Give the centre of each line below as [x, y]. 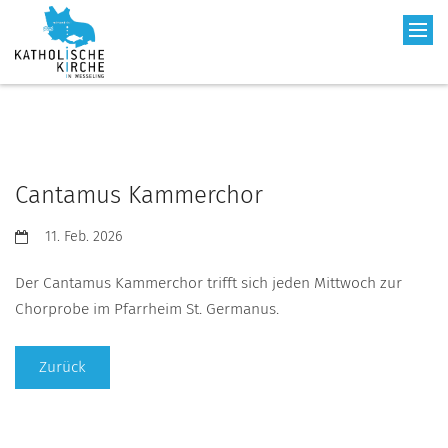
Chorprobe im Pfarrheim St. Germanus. [149, 309]
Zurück [62, 367]
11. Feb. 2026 [84, 237]
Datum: [36, 236]
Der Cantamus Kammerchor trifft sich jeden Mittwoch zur [208, 283]
